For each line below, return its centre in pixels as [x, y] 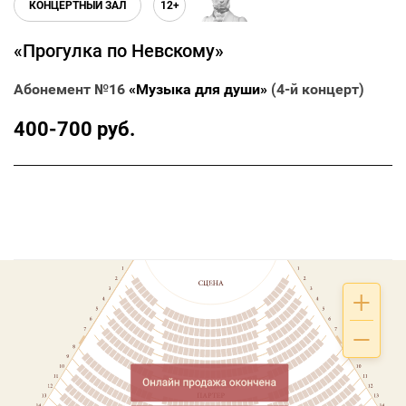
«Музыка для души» [198, 90]
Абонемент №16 [71, 90]
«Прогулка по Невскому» [119, 51]
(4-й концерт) [316, 90]
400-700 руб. [74, 130]
